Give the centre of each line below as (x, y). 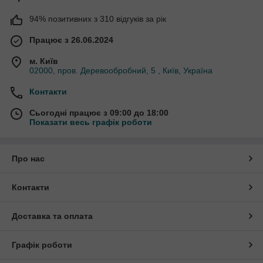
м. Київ (44, 61)
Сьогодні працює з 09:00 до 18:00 (99, 112)
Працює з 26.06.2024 (71, 40)
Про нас (28, 158)
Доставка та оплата (52, 216)
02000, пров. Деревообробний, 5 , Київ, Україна (121, 70)
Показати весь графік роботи (91, 122)
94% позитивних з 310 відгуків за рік (98, 18)
